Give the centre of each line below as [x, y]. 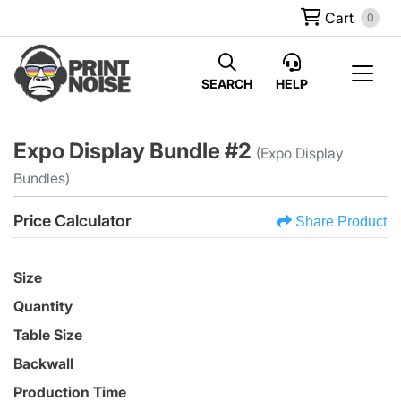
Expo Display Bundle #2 [135, 150]
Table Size [48, 335]
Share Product [341, 222]
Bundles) [42, 178]
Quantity [43, 307]
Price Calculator [73, 220]
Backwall [43, 364]
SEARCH [227, 83]
